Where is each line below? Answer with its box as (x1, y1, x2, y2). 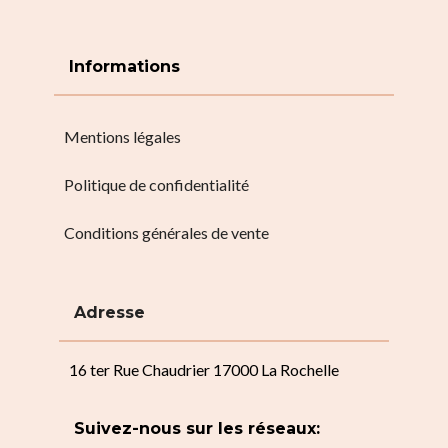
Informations (69, 56, 180, 76)
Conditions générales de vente (64, 222, 269, 242)
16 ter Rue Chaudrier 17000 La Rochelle (69, 359, 339, 379)
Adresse (74, 302, 145, 322)
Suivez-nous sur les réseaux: (74, 418, 320, 438)
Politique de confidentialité (64, 174, 249, 194)
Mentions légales (64, 126, 181, 146)
